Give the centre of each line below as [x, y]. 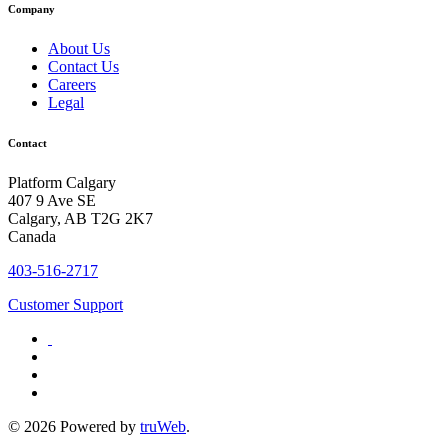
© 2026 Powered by [74, 426]
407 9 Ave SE [52, 200]
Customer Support [65, 304]
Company [31, 8]
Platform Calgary [62, 182]
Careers [72, 84]
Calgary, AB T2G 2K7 [80, 218]
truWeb [163, 426]
